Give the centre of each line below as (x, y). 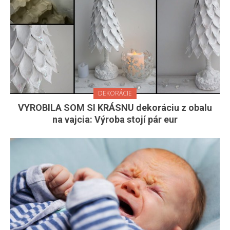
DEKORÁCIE (115, 93)
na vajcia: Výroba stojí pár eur (115, 120)
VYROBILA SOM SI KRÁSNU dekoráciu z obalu (115, 108)
